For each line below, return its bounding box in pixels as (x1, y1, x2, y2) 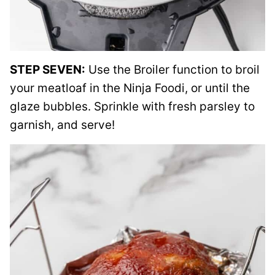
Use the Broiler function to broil (85, 63, 260, 77)
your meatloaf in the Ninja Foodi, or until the (10, 81, 250, 95)
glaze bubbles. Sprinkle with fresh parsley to (10, 99, 255, 114)
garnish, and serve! (10, 118, 115, 132)
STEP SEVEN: (10, 63, 85, 77)
